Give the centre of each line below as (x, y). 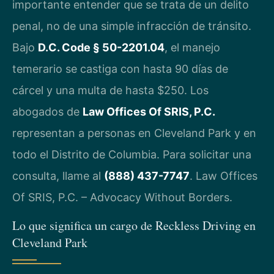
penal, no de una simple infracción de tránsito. (132, 26)
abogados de (47, 112)
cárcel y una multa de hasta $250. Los (110, 91)
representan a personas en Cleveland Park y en (134, 133)
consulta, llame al (58, 176)
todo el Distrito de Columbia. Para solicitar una (132, 155)
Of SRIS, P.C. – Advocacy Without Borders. (122, 198)
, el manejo (192, 48)
